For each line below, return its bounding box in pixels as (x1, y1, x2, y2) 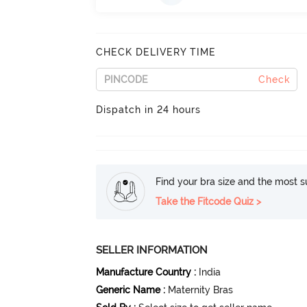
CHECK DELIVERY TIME (96, 46, 217, 58)
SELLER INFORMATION (96, 243, 208, 256)
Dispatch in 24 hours (96, 103, 201, 115)
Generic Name (96, 284, 161, 295)
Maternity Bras (168, 284, 234, 295)
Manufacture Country (96, 266, 192, 278)
